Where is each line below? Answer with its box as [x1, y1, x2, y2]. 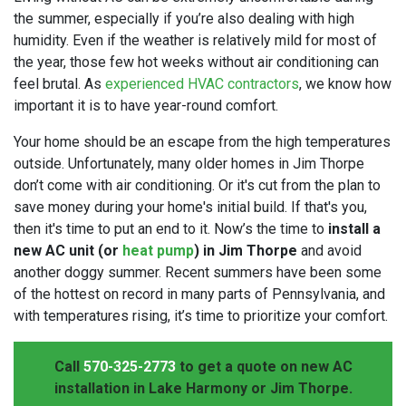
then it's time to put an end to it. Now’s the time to [14, 219, 328, 237]
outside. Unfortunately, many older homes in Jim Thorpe [14, 154, 364, 172]
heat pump [122, 241, 194, 259]
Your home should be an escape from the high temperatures [14, 132, 391, 150]
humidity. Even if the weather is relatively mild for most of [14, 31, 377, 49]
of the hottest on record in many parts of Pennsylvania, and [14, 285, 385, 303]
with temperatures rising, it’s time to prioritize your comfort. [14, 306, 388, 324]
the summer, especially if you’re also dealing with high [14, 9, 354, 27]
